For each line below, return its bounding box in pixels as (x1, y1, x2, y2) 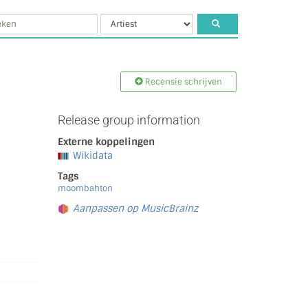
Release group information (57, 113, 200, 127)
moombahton (57, 183, 113, 194)
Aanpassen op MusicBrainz (72, 202, 198, 214)
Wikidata (72, 149, 113, 162)
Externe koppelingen (57, 135, 155, 148)
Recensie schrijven (143, 76, 223, 87)
